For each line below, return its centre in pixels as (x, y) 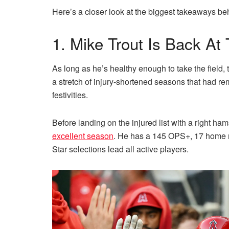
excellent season (83, 136)
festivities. (71, 95)
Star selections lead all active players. (120, 149)
